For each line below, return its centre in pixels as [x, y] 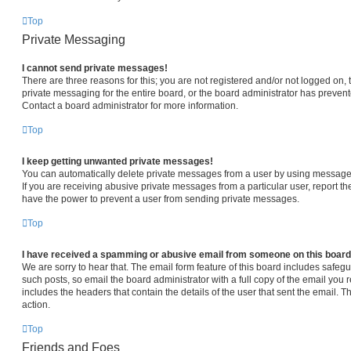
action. [36, 304]
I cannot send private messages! [95, 68]
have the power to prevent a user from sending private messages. [161, 199]
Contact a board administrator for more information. [130, 105]
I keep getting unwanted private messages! [118, 161]
